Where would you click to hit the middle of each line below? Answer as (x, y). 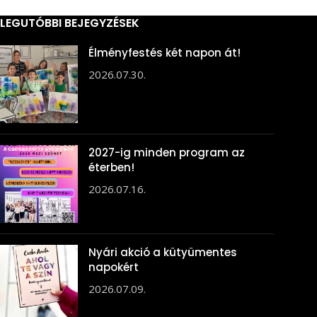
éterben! (111, 167)
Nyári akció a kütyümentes (163, 252)
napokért (114, 267)
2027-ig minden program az (167, 152)
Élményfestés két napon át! (165, 53)
